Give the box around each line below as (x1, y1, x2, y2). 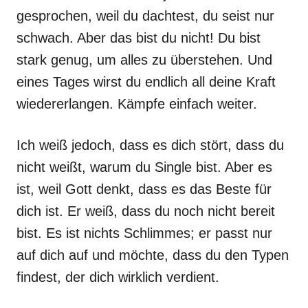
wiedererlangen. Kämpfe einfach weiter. (16, 96, 257, 111)
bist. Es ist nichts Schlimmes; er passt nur (16, 225, 272, 241)
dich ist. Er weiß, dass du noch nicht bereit (16, 203, 275, 219)
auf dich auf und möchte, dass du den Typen (16, 247, 289, 263)
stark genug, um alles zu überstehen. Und (16, 52, 272, 67)
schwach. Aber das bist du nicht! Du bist (16, 30, 261, 45)
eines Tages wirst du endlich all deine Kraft (16, 74, 276, 89)
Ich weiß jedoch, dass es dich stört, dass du (16, 137, 284, 153)
